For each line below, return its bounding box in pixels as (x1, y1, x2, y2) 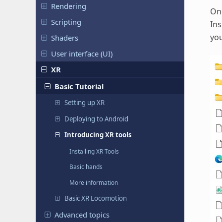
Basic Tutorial (55, 81, 104, 91)
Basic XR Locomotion (64, 193, 127, 203)
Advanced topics (55, 210, 110, 220)
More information (69, 178, 118, 186)
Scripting (51, 17, 81, 27)
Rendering (51, 1, 86, 11)
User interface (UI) (51, 48, 112, 58)
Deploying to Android (64, 114, 128, 123)
